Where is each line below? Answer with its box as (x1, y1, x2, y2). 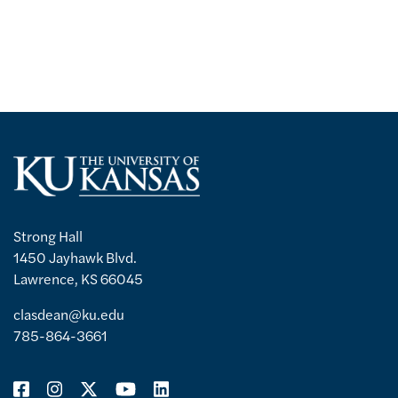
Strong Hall (13, 225, 83, 246)
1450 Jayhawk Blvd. (13, 246, 137, 267)
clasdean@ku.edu (13, 303, 124, 324)
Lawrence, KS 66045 (13, 267, 143, 289)
